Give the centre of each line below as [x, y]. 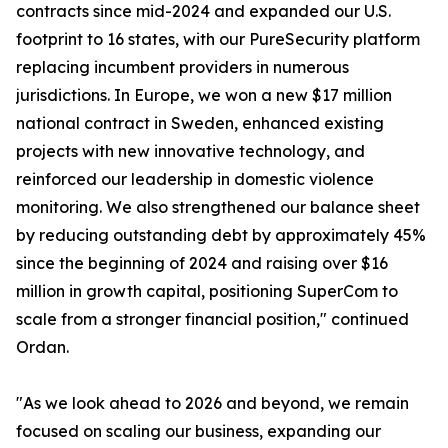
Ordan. [42, 347]
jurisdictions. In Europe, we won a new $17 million [204, 95]
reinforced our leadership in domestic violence [195, 179]
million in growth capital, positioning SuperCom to [207, 291]
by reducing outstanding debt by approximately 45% [221, 235]
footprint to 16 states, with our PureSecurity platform [218, 39]
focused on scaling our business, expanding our [198, 431]
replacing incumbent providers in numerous [182, 67]
